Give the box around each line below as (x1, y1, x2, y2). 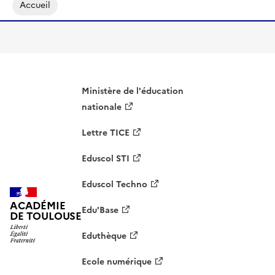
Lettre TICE (82, 126, 130, 139)
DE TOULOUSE (10, 208, 82, 224)
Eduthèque (82, 229, 127, 242)
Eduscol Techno (82, 177, 148, 191)
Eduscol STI (82, 152, 130, 165)
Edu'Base (82, 203, 119, 217)
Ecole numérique (82, 255, 152, 268)
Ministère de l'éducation (82, 84, 184, 98)
